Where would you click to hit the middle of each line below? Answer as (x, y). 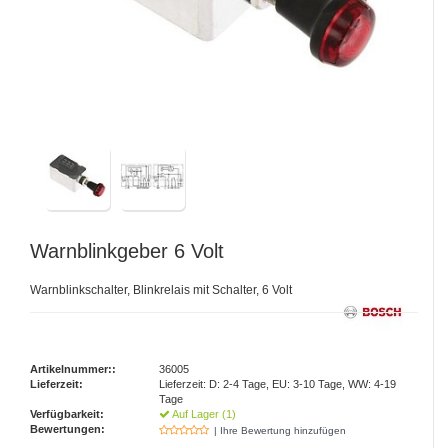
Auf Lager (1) (203, 414)
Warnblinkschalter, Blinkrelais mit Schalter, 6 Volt (161, 290)
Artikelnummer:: (73, 369)
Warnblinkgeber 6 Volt (127, 251)
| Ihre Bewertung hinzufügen (280, 431)
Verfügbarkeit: (67, 414)
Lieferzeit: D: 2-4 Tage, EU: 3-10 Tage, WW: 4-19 (278, 384)
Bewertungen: (67, 429)
